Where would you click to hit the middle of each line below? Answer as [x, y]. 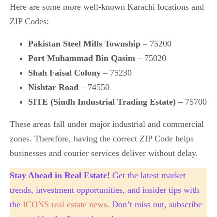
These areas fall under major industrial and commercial [107, 124]
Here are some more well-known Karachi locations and [107, 7]
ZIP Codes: [29, 21]
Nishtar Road [53, 87]
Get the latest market [148, 175]
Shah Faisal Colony [64, 72]
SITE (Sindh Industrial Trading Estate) [102, 101]
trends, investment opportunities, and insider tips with [104, 190]
